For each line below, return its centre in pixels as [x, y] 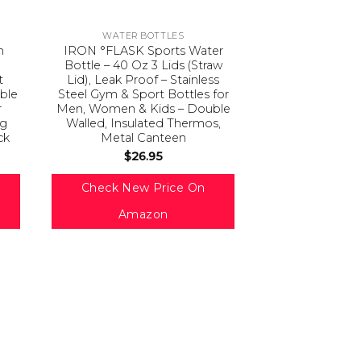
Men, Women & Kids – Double [143, 109]
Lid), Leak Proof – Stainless [143, 80]
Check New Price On [143, 188]
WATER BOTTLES [143, 36]
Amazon [143, 215]
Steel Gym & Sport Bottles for [143, 95]
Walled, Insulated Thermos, [143, 124]
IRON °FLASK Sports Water [143, 51]
